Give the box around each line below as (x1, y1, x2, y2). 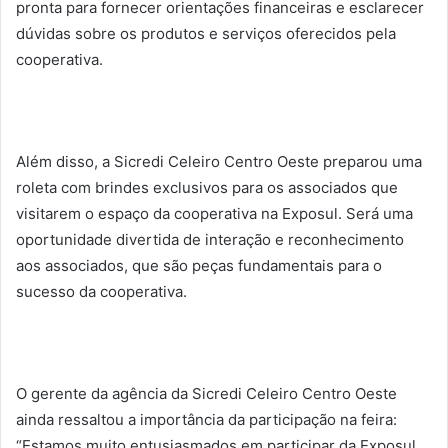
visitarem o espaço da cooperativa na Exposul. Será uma (16, 203, 413, 223)
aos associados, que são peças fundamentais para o (16, 255, 382, 275)
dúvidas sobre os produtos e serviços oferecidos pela (16, 23, 396, 43)
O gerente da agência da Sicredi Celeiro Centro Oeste (16, 383, 397, 403)
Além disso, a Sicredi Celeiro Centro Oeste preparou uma (16, 151, 422, 171)
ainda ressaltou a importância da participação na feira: (16, 409, 397, 429)
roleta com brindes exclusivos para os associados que (16, 177, 398, 197)
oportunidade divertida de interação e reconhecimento (16, 229, 404, 249)
